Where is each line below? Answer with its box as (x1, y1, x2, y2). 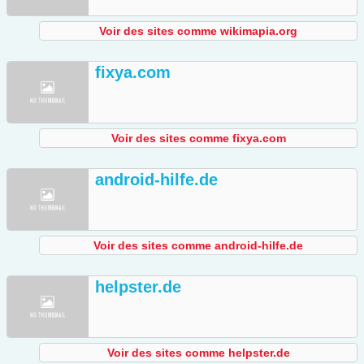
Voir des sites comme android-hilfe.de (93, 239, 303, 253)
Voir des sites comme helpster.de (106, 346, 290, 360)
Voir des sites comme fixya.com (110, 132, 286, 145)
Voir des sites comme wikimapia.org (99, 24, 297, 38)
